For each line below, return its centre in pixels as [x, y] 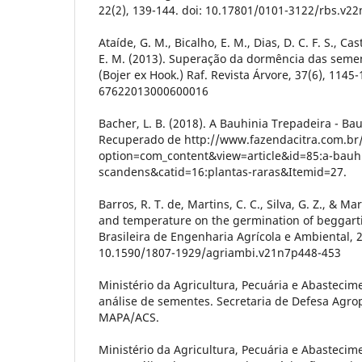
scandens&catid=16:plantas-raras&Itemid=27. [223, 171]
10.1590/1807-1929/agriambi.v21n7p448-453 [220, 252]
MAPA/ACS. [129, 317]
